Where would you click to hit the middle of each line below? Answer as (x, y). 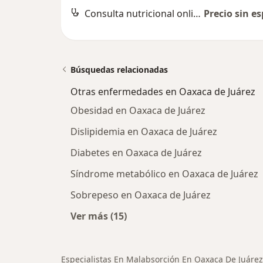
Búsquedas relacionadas (119, 69)
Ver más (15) (99, 216)
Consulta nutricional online (197, 13)
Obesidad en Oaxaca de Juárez (138, 110)
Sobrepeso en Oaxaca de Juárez (141, 195)
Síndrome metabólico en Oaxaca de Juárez (164, 173)
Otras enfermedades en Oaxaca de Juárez (163, 91)
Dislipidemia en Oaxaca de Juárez (144, 131)
